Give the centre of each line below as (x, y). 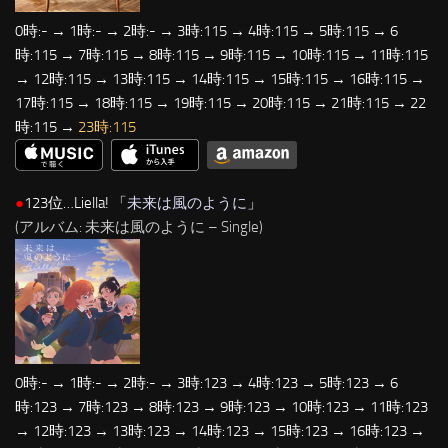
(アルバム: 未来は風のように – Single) (139, 227)
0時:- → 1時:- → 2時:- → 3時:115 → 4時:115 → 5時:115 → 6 (206, 30)
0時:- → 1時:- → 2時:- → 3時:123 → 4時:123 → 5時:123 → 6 (206, 383)
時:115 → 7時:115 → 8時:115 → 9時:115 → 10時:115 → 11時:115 (221, 54)
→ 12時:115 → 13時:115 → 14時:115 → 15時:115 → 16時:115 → (220, 78)
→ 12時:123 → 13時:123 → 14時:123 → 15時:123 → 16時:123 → (220, 431)
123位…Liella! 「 (75, 203)
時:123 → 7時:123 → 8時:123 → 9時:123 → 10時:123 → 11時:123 (221, 407)
